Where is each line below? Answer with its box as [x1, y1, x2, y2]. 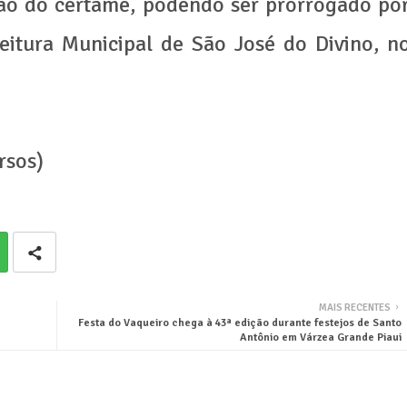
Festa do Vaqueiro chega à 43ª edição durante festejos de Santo [77, 316, 402, 331]
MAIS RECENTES [318, 302, 391, 314]
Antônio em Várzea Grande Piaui [239, 331, 402, 345]
